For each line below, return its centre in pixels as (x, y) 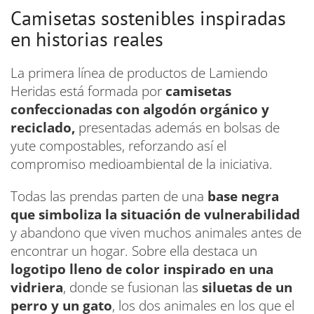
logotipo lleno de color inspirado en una (142, 269)
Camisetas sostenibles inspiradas (148, 18)
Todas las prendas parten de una (109, 197)
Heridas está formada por (88, 91)
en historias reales (87, 39)
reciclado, (43, 128)
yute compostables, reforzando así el (118, 146)
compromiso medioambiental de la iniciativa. (142, 164)
